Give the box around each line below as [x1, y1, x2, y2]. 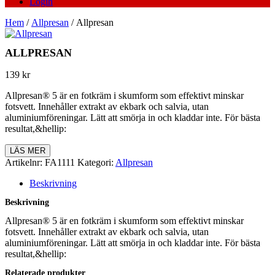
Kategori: [77, 157, 115, 168]
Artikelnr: [5, 157, 45, 168]
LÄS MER [10, 146, 45, 156]
